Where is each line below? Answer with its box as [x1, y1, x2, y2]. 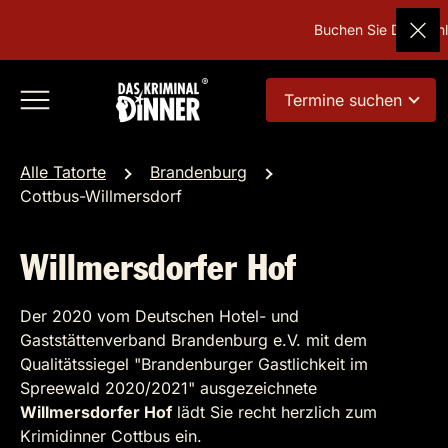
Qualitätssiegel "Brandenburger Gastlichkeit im [20, 354, 368, 374]
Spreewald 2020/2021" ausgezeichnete [20, 378, 317, 398]
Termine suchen [283, 90, 402, 110]
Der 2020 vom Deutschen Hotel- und [20, 306, 299, 326]
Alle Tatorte [20, 162, 106, 182]
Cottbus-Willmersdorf [20, 186, 182, 206]
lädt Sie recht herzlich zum [172, 402, 377, 422]
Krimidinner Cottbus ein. [20, 426, 207, 446]
